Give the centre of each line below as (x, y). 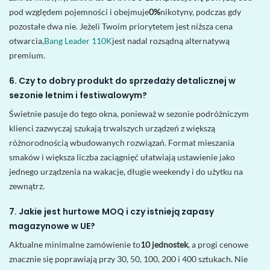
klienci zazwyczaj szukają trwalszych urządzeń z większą (112, 128)
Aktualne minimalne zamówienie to (75, 245)
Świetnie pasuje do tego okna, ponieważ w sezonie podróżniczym (129, 114)
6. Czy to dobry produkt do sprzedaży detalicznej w (122, 81)
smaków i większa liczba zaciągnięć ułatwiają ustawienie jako (122, 157)
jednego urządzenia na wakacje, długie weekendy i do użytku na (126, 172)
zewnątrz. (27, 186)
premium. (27, 55)
